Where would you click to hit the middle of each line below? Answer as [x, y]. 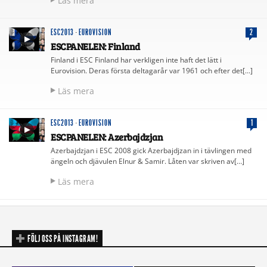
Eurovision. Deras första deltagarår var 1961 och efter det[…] [152, 70]
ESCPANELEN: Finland [95, 46]
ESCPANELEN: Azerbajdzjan [107, 136]
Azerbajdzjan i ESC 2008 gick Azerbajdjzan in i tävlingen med [151, 150]
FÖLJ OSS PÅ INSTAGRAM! [63, 238]
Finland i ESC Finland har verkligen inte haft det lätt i [136, 60]
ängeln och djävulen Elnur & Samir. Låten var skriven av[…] [148, 161]
